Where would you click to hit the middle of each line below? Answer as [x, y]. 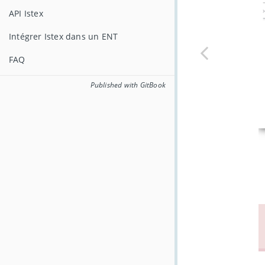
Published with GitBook [128, 85]
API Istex [26, 13]
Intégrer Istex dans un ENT [64, 36]
